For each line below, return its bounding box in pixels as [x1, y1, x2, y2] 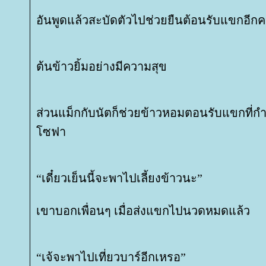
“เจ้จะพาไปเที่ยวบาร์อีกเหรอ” [36, 251, 186, 264]
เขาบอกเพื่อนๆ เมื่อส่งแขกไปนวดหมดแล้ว [36, 204, 250, 217]
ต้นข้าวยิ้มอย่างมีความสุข [36, 60, 167, 73]
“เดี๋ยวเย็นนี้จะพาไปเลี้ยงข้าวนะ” [36, 172, 202, 185]
